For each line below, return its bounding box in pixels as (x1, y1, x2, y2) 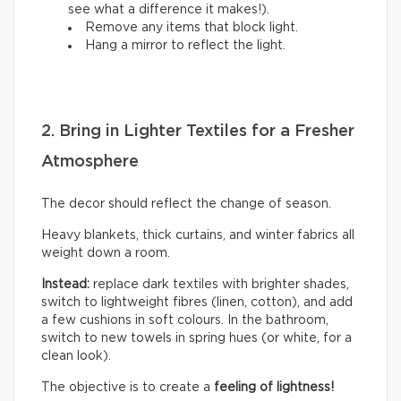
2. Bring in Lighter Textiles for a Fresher (41, 124, 354, 141)
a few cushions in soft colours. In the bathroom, (41, 314, 328, 328)
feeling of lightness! (214, 381, 334, 395)
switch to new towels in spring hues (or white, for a (41, 332, 352, 346)
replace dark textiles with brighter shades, (93, 278, 349, 292)
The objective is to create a (41, 381, 214, 395)
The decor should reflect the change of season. (41, 198, 331, 211)
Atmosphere (41, 154, 139, 171)
